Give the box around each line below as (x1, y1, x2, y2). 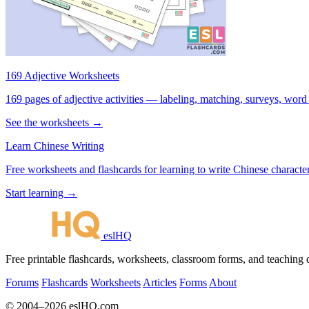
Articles (143, 276, 177, 288)
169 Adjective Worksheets (6, 69, 119, 81)
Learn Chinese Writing (6, 139, 104, 152)
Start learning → (6, 186, 77, 199)
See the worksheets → (6, 116, 103, 128)
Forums (6, 276, 39, 288)
